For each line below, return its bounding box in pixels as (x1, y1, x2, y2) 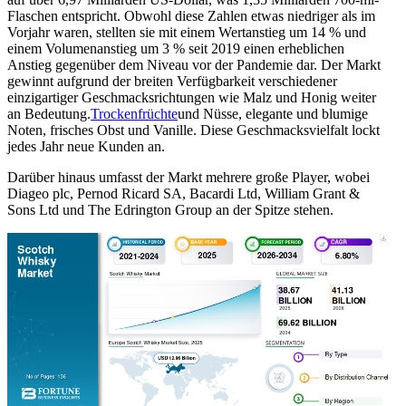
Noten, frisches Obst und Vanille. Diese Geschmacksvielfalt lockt (7, 122, 380, 139)
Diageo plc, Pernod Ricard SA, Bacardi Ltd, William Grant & (7, 186, 360, 202)
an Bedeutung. (7, 106, 91, 122)
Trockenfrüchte (91, 106, 178, 122)
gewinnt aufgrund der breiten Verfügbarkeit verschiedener (7, 73, 337, 90)
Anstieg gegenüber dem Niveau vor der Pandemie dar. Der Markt (7, 57, 381, 73)
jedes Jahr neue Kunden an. (7, 139, 165, 155)
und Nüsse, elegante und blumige (178, 106, 368, 122)
